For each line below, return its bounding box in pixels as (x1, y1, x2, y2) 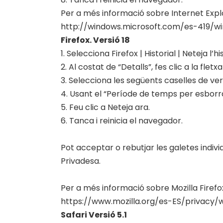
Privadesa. (61, 155, 101, 167)
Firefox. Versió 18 (61, 34, 130, 46)
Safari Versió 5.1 (61, 209, 127, 221)
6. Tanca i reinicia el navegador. (61, 115, 183, 126)
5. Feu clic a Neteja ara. (61, 102, 150, 113)
